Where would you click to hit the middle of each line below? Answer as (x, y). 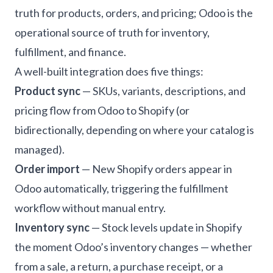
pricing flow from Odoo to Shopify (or (102, 110)
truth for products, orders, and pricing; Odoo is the (134, 13)
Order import (47, 169)
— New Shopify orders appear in (156, 169)
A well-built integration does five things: (109, 71)
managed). (40, 149)
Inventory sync (52, 227)
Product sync (48, 91)
